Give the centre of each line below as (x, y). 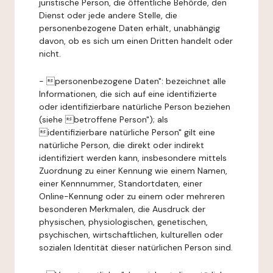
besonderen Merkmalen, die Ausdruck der (122, 209)
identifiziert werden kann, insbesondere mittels (133, 158)
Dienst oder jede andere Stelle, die (108, 15)
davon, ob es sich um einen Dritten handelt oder (136, 41)
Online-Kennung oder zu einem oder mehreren (132, 196)
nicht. (50, 54)
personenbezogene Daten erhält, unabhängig (129, 28)
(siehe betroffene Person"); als (104, 119)
